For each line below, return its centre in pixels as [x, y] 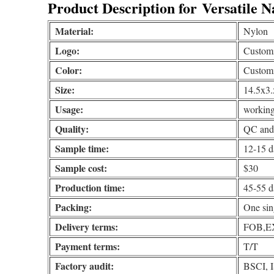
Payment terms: [88, 246]
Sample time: [82, 149]
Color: [69, 70]
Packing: [74, 207]
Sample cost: [81, 168]
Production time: [90, 188]
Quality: [72, 129]
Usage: [69, 109]
